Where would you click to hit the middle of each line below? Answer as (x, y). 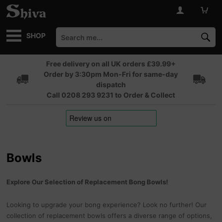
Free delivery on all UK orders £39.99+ (111, 64)
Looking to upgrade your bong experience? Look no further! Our (107, 205)
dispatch (111, 84)
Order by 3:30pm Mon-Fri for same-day (111, 74)
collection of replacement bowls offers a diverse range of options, (110, 216)
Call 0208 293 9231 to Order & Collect (111, 95)
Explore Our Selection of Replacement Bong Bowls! (87, 182)
